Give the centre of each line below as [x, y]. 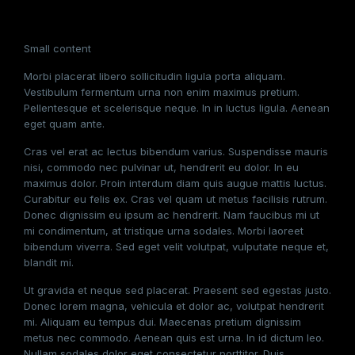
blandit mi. [49, 262]
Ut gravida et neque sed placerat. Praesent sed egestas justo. [177, 290]
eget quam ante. [64, 124]
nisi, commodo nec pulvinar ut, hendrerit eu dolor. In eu [161, 167]
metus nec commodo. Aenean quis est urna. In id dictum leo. [174, 338]
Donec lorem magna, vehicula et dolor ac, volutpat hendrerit [174, 306]
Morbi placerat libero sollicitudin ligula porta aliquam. [155, 76]
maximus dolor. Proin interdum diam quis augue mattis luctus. [175, 183]
